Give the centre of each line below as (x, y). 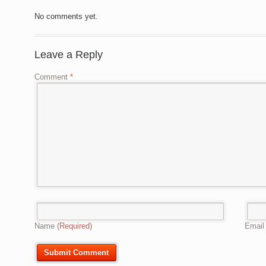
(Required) (75, 226)
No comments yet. (66, 17)
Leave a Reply (69, 55)
